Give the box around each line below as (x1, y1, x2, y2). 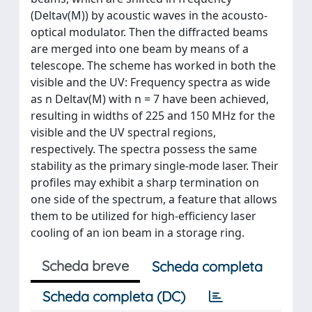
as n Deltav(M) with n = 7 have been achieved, (31, 91, 269, 107)
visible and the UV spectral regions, (31, 125, 216, 140)
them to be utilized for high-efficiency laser (31, 208, 256, 224)
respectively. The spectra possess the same (31, 141, 257, 157)
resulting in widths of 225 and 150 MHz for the (31, 108, 275, 123)
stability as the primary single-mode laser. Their (31, 158, 279, 173)
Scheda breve (42, 257, 129, 274)
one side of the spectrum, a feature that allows (31, 192, 277, 207)
